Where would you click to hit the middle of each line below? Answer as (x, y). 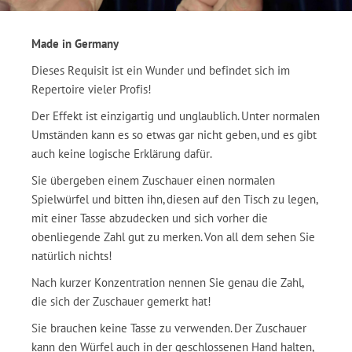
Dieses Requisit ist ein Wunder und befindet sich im (161, 70)
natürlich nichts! (72, 256)
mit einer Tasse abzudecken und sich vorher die (150, 218)
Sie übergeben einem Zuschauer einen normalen (153, 180)
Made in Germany (75, 44)
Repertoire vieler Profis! (92, 89)
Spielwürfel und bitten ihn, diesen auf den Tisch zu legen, (174, 199)
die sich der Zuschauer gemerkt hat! (121, 301)
